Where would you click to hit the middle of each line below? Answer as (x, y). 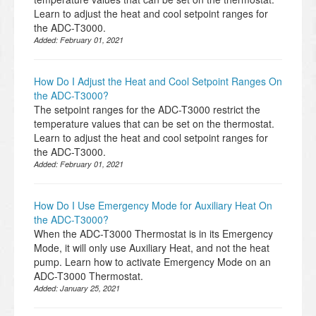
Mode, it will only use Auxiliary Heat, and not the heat (152, 248)
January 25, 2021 (90, 288)
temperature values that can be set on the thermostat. (154, 124)
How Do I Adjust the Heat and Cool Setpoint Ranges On (158, 81)
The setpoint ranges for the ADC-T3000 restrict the (147, 110)
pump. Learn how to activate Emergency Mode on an (152, 262)
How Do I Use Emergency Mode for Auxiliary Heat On (153, 206)
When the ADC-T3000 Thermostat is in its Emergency (153, 234)
